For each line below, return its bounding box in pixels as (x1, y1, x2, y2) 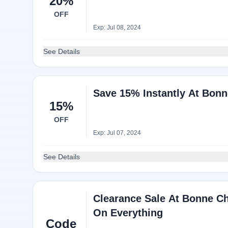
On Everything (93, 207, 163, 218)
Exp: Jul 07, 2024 (93, 129, 141, 136)
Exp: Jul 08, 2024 (93, 24, 141, 31)
